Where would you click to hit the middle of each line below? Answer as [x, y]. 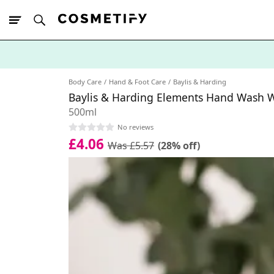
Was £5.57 [131, 145]
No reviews [135, 127]
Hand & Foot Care [137, 82]
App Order [98, 76]
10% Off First [55, 76]
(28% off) [179, 145]
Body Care [85, 82]
